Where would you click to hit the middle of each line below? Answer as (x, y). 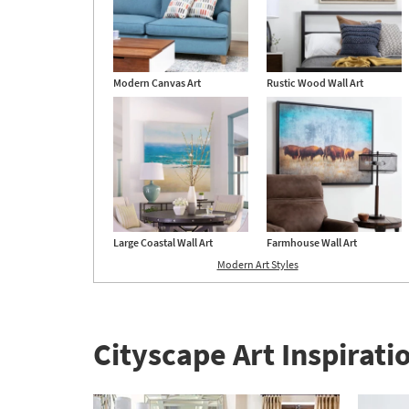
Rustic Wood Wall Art (315, 83)
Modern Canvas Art (157, 83)
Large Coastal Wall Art (163, 243)
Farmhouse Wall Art (312, 243)
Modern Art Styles (257, 265)
